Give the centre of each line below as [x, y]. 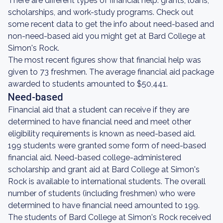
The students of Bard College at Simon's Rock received [110, 217]
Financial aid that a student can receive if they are [99, 110]
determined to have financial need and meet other [100, 122]
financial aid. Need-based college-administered [95, 158]
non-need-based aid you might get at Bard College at [107, 36]
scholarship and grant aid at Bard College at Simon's [104, 169]
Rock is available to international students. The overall [107, 181]
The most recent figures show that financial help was [105, 60]
